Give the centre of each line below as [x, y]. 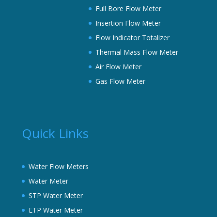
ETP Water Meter [55, 210]
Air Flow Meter [118, 67]
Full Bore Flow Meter [128, 9]
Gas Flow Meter [120, 81]
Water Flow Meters [58, 166]
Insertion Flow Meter [128, 23]
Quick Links [55, 133]
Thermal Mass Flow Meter [137, 52]
